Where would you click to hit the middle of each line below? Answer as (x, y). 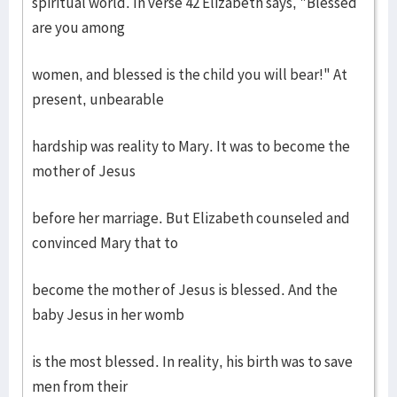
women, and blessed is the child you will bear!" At (190, 74)
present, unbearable (98, 99)
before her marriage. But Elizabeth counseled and (191, 218)
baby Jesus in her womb (108, 315)
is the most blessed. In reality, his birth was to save (192, 362)
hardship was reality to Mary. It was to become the (191, 146)
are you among (78, 27)
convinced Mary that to (105, 243)
